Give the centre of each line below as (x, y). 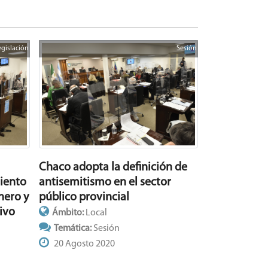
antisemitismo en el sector (105, 182)
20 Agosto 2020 (83, 244)
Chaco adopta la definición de (113, 167)
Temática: (73, 228)
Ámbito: (68, 213)
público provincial (84, 197)
